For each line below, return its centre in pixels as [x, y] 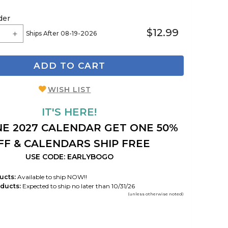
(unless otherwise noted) [156, 194]
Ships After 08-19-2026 [61, 33]
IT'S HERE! [69, 112]
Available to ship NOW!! [51, 177]
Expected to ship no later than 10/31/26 [78, 186]
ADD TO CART [69, 66]
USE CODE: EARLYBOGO [69, 156]
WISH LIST [69, 89]
